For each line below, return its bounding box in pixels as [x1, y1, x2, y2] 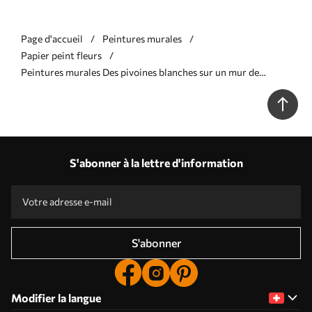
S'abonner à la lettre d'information [69, 155, 243, 169]
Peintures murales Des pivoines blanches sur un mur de [21, 65, 259, 78]
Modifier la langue [11, 290, 101, 304]
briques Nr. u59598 [21, 82, 107, 95]
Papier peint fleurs [21, 49, 102, 61]
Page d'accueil [21, 32, 83, 45]
